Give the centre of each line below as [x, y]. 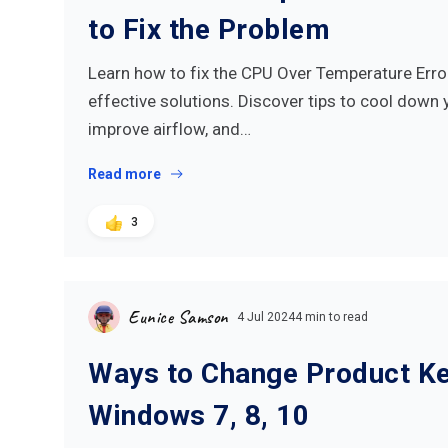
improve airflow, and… [169, 129]
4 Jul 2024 [265, 317]
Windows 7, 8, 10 [198, 415]
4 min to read [331, 317]
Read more [124, 174]
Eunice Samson [178, 317]
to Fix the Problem [209, 29]
